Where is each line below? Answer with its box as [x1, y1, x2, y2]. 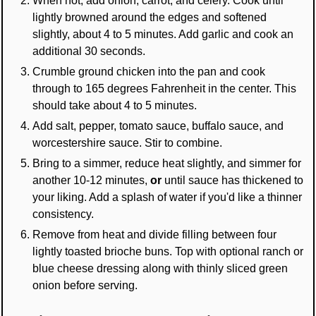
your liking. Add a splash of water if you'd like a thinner [32, 190, 303, 203]
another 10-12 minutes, [32, 173, 151, 186]
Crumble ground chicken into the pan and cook [32, 64, 266, 78]
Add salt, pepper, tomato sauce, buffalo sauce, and [32, 119, 284, 132]
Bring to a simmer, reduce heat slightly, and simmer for [32, 156, 302, 169]
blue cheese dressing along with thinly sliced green [32, 261, 288, 274]
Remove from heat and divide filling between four [32, 227, 277, 241]
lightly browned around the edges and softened [32, 10, 267, 23]
